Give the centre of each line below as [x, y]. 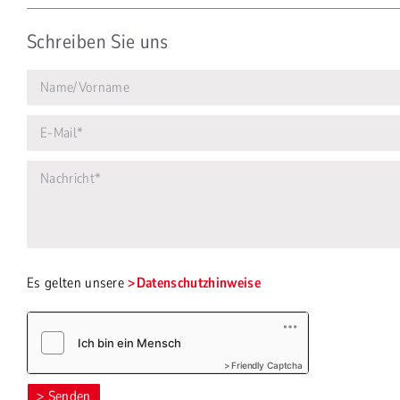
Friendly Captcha [267, 365]
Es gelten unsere [78, 283]
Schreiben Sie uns [98, 42]
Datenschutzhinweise [198, 283]
